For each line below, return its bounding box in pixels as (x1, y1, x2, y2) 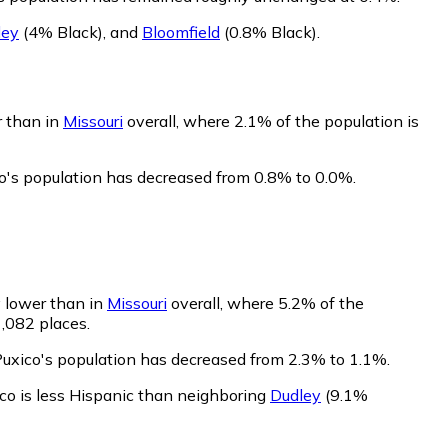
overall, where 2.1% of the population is (123, 111, 419, 132)
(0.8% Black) (220, 21, 317, 42)
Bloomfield (142, 21, 220, 42)
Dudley (270, 385, 321, 406)
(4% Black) (19, 21, 103, 42)
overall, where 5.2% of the (167, 293, 364, 314)
